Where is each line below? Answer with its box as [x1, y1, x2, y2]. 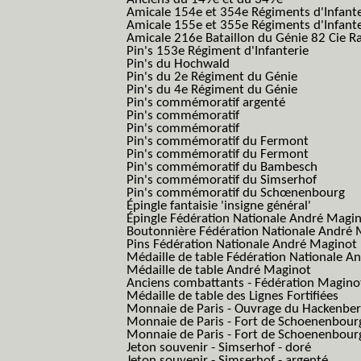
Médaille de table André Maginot [127, 263, 311, 277]
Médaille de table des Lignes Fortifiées [127, 289, 338, 303]
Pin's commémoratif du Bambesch [127, 160, 317, 174]
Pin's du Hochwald [127, 57, 230, 71]
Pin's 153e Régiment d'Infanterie [127, 44, 309, 58]
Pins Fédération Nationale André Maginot [127, 238, 357, 251]
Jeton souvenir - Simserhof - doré [127, 341, 311, 355]
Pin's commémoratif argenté [127, 96, 285, 110]
